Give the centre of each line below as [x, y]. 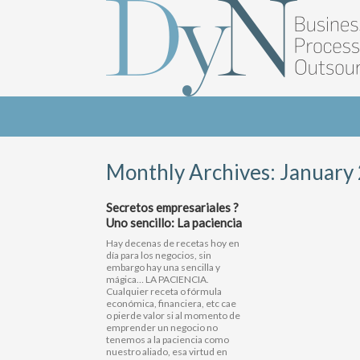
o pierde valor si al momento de [173, 315]
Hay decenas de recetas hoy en [173, 243]
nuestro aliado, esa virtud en [167, 352]
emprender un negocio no [162, 327]
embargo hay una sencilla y [163, 267]
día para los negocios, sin [159, 255]
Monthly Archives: [193, 172]
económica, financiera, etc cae [171, 303]
